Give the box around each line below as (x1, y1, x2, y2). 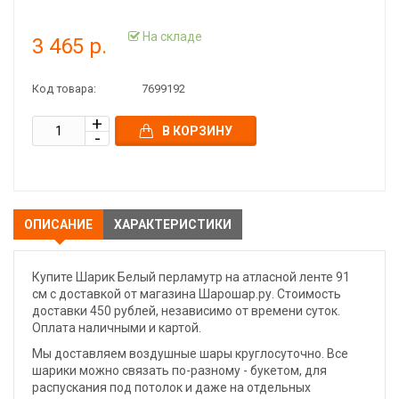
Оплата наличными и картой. (32, 321, 201, 335)
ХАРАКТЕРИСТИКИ (114, 217, 232, 232)
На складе (140, 28, 202, 44)
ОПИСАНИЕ (24, 217, 93, 232)
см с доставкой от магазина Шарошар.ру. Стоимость (32, 287, 341, 301)
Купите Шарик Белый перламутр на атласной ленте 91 (32, 270, 350, 284)
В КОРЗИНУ (162, 124, 232, 138)
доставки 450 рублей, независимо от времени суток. (32, 304, 340, 318)
